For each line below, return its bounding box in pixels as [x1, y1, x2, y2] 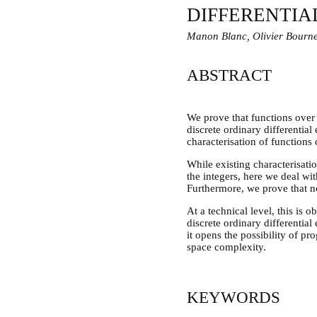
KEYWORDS [187, 288, 280, 306]
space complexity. [187, 241, 266, 253]
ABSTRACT [187, 67, 272, 85]
